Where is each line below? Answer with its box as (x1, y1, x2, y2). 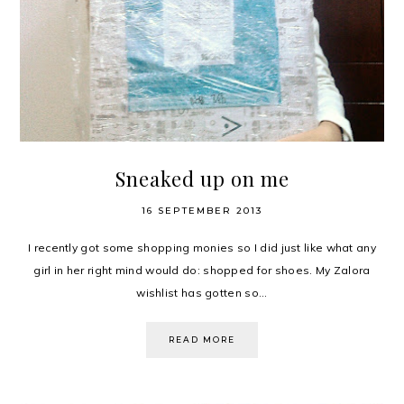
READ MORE (169, 335, 235, 345)
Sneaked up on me (115, 165, 289, 193)
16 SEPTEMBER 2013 (142, 205, 262, 217)
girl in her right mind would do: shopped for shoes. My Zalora (33, 263, 371, 278)
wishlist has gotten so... (136, 286, 268, 300)
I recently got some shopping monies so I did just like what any (28, 241, 376, 255)
